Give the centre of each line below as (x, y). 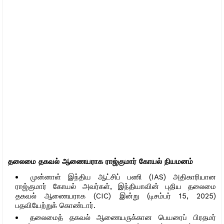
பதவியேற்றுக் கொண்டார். (55, 205)
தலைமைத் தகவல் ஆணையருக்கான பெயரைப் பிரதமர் (123, 217)
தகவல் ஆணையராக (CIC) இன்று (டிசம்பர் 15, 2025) (116, 196)
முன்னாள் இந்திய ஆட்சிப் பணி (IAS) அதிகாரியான (123, 177)
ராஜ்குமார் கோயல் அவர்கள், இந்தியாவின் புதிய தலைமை (116, 186)
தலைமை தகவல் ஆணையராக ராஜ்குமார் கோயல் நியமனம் (100, 161)
